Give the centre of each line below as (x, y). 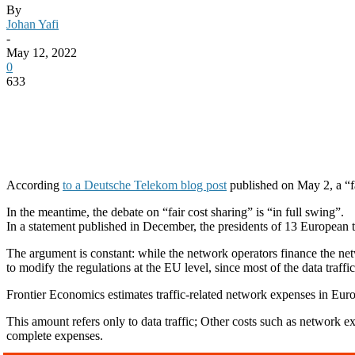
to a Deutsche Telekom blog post (145, 185)
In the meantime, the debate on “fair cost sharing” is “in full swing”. (175, 212)
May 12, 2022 (42, 52)
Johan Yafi (32, 24)
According (34, 185)
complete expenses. (55, 335)
